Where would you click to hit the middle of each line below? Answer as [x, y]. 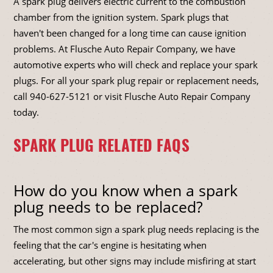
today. [26, 112]
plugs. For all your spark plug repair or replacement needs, [136, 81]
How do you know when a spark [126, 190]
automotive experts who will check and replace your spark [136, 65]
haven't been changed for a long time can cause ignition [130, 33]
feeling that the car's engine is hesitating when [110, 245]
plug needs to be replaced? [108, 207]
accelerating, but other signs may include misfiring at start [135, 261]
